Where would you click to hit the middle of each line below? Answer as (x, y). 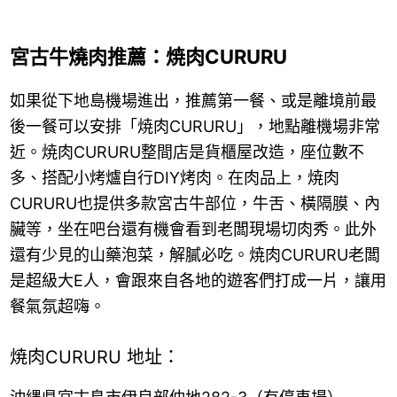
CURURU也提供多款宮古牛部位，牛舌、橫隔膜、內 (195, 204)
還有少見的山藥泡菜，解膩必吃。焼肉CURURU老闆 (195, 255)
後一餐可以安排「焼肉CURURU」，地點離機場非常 (195, 127)
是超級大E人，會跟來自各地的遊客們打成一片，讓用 (198, 281)
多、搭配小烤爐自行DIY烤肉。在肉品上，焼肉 (174, 178)
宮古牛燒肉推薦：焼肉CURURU (148, 57)
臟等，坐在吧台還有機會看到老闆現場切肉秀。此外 (193, 230)
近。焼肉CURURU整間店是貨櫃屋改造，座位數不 (187, 152)
